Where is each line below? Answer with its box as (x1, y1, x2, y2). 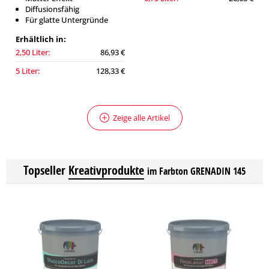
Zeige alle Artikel (112, 112, 170, 123)
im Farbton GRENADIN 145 (147, 165, 246, 178)
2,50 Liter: (16, 47, 50, 58)
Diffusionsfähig (25, 4, 79, 14)
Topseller (23, 162, 65, 178)
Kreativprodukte (68, 162, 144, 178)
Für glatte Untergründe (25, 14, 108, 25)
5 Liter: (16, 65, 40, 76)
